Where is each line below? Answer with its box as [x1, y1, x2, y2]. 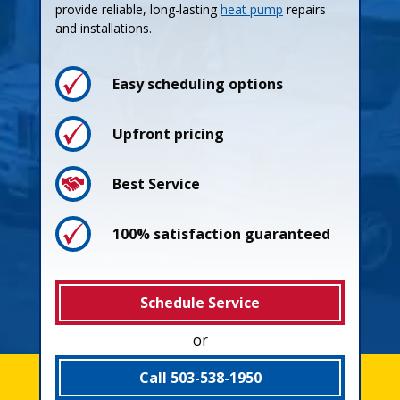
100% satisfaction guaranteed [112, 223, 330, 244]
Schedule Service [140, 292, 260, 312]
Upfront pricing [112, 123, 224, 144]
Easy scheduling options [112, 73, 283, 94]
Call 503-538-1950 [138, 367, 262, 387]
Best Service [112, 173, 200, 194]
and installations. [55, 19, 152, 37]
